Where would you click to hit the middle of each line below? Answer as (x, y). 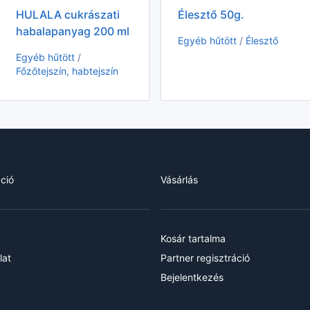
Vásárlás (179, 180)
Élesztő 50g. (211, 15)
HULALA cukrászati (67, 15)
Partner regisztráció (205, 258)
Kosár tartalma (193, 239)
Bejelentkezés (192, 277)
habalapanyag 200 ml (72, 31)
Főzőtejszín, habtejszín (67, 71)
